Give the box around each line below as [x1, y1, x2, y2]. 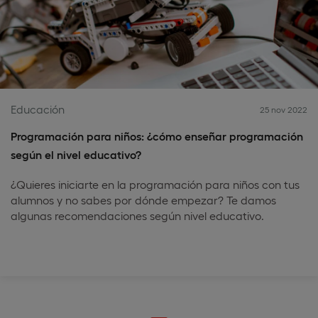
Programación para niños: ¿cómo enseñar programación [11, 129, 303, 143]
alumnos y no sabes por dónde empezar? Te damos [11, 193, 276, 207]
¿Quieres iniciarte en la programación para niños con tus [11, 177, 300, 191]
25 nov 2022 [260, 104, 307, 114]
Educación [11, 102, 65, 116]
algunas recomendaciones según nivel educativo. [11, 209, 264, 222]
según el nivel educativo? [11, 148, 141, 161]
